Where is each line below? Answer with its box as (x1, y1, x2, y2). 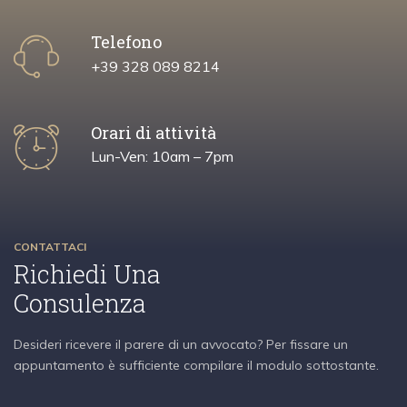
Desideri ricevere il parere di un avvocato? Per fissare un (14, 336, 348, 353)
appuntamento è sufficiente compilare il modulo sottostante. (14, 357, 379, 374)
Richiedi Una (14, 257, 160, 290)
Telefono (91, 31, 162, 54)
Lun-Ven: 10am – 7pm (91, 147, 233, 166)
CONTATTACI (14, 239, 86, 253)
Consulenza (14, 286, 145, 319)
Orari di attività (91, 121, 216, 144)
